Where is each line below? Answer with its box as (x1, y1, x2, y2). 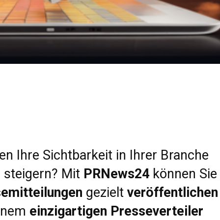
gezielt (82, 184, 127, 200)
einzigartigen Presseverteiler (29, 203, 203, 219)
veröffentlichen (127, 184, 218, 200)
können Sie (149, 165, 217, 182)
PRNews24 (83, 165, 149, 182)
